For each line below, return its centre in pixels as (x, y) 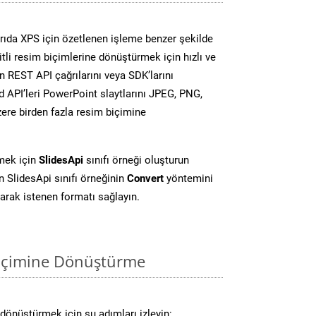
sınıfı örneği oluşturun (136, 160)
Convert (145, 178)
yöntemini (188, 178)
